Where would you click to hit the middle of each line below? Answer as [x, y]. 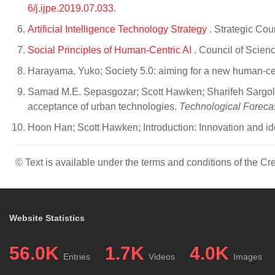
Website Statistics [47, 218]
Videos [162, 257]
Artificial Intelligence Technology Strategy [118, 29]
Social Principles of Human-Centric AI [111, 50]
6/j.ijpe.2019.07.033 [71, 8]
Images [248, 257]
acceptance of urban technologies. [103, 107]
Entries [77, 257]
